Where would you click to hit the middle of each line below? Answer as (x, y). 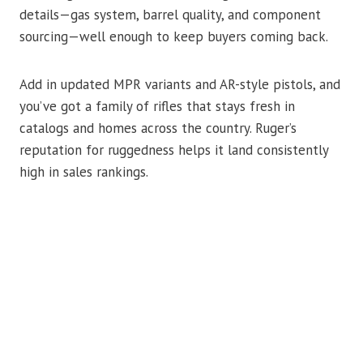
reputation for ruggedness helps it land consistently (174, 149)
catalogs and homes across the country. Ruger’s (158, 128)
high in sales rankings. (84, 171)
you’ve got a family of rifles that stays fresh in (157, 106)
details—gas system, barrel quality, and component (170, 14)
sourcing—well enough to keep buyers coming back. (174, 36)
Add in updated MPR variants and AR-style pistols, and (180, 84)
